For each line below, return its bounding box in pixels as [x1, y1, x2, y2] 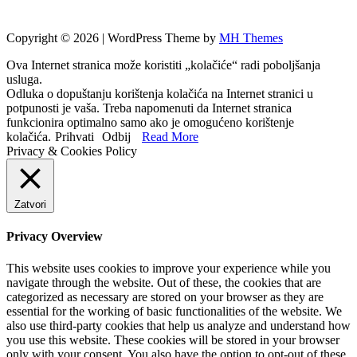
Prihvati [55, 130, 94, 144]
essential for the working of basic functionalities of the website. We [6, 304, 342, 318]
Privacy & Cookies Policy [6, 144, 137, 159]
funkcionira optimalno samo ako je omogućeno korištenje [6, 116, 294, 130]
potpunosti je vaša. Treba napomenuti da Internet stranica [6, 101, 292, 116]
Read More [142, 130, 198, 144]
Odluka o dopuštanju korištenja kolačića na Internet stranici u [6, 87, 313, 101]
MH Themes [219, 31, 283, 45]
